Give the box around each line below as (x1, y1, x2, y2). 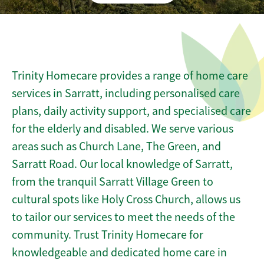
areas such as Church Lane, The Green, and (12, 139, 221, 154)
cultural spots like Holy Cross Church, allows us (12, 192, 240, 207)
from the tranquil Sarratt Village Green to (12, 174, 213, 189)
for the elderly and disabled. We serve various (12, 121, 233, 136)
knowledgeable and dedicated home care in (12, 245, 227, 260)
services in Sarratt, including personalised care (12, 86, 240, 101)
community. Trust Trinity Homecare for (12, 227, 203, 242)
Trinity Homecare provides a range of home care (12, 68, 248, 83)
